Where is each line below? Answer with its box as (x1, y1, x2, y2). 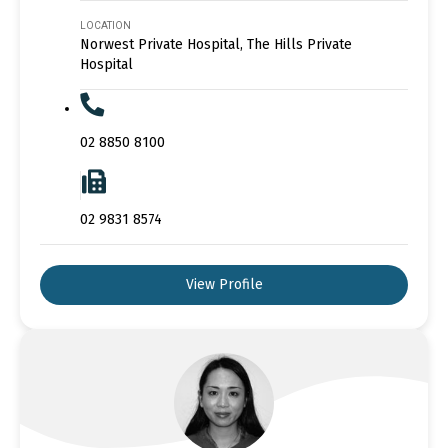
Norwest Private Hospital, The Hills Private (80, 35, 352, 53)
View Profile (185, 275, 263, 293)
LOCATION (80, 19, 131, 31)
